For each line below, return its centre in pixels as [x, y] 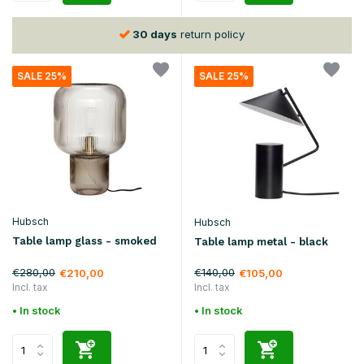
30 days [154, 34]
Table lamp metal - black [261, 242]
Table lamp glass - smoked [84, 241]
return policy [210, 34]
